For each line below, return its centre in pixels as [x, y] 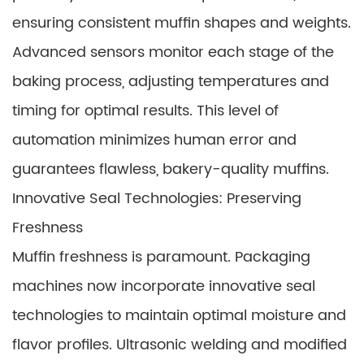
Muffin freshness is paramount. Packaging [161, 257]
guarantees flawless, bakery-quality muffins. [171, 169]
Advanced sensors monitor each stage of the [173, 52]
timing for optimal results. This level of [145, 111]
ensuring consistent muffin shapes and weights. [182, 23]
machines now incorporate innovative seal [164, 286]
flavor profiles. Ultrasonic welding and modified [180, 345]
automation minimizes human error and [154, 140]
